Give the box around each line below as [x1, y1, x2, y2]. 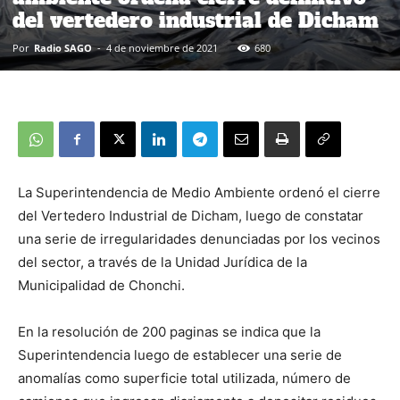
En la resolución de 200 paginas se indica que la [18, 323, 321, 341]
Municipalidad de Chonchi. [18, 277, 185, 295]
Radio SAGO [34, 41, 92, 55]
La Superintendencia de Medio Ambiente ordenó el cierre [18, 184, 380, 202]
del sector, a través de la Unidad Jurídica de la [18, 254, 307, 271]
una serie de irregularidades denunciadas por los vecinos [18, 230, 380, 248]
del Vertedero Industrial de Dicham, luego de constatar [18, 207, 363, 225]
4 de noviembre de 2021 [106, 41, 218, 55]
